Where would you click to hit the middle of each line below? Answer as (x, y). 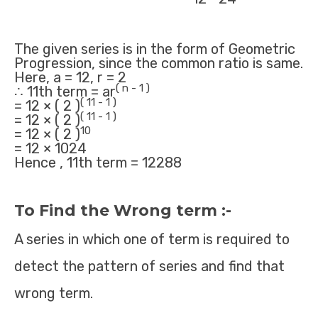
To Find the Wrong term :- (123, 210)
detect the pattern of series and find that (149, 266)
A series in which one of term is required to (152, 239)
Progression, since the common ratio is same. (159, 63)
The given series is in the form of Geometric (155, 49)
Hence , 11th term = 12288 (98, 163)
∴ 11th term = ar (65, 92)
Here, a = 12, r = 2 (70, 77)
